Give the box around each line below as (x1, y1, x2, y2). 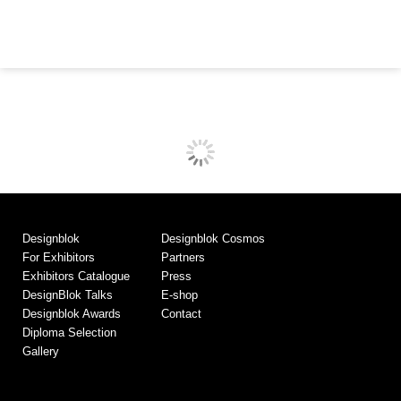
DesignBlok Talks (22, 287, 113, 302)
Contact (161, 306, 201, 320)
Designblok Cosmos (161, 231, 265, 245)
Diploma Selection (22, 325, 116, 339)
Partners (161, 250, 205, 264)
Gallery (22, 344, 59, 358)
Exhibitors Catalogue (22, 269, 130, 283)
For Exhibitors (22, 250, 95, 264)
